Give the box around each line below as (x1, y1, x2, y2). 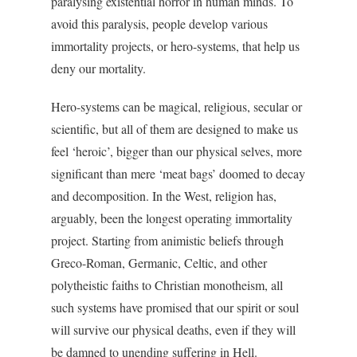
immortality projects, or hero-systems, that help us (51, 37, 300, 54)
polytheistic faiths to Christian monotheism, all (51, 277, 283, 293)
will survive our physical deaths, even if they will (51, 321, 296, 338)
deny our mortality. (51, 60, 146, 76)
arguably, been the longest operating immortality (51, 210, 292, 226)
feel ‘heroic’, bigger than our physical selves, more (51, 143, 302, 159)
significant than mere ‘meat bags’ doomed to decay (51, 165, 305, 182)
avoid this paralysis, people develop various (51, 15, 268, 32)
